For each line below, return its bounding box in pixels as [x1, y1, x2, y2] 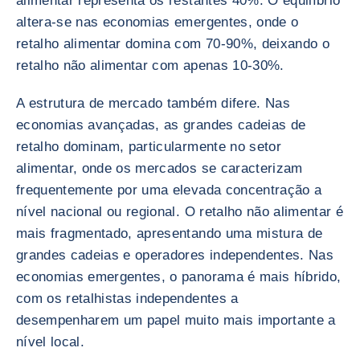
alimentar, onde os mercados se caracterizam [16, 161, 303, 176]
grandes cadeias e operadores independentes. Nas [16, 247, 333, 263]
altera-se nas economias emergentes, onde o [16, 14, 299, 30]
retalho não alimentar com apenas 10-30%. [16, 58, 284, 73]
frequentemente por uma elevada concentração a [16, 182, 322, 198]
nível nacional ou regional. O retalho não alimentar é [16, 204, 344, 219]
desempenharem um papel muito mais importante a [16, 313, 336, 328]
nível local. [16, 334, 85, 350]
